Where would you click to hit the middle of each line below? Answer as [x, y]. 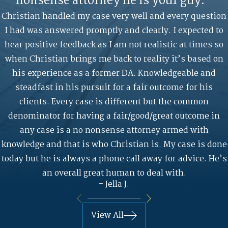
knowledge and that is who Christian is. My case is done [114, 145]
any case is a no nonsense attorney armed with [114, 131]
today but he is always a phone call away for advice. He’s [114, 159]
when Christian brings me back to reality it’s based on [114, 60]
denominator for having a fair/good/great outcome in [114, 117]
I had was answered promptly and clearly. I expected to [114, 31]
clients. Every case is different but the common [114, 102]
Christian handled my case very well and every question [114, 17]
